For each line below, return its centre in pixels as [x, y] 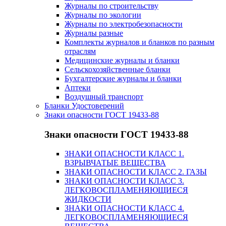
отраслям [80, 51]
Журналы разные [94, 33]
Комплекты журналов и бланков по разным [139, 42]
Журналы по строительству [111, 6]
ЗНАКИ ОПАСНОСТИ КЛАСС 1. [124, 154]
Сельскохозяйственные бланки [118, 69]
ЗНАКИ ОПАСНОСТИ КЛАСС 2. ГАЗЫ [136, 172]
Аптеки [78, 87]
